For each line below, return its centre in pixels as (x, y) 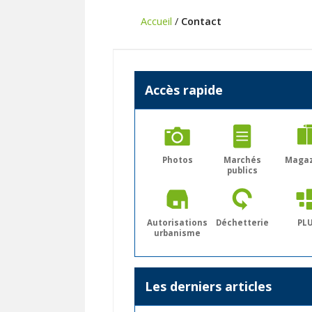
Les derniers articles (208, 287)
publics (242, 170)
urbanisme (178, 233)
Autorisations (178, 223)
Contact (201, 21)
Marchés (242, 159)
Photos (177, 159)
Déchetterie (242, 223)
